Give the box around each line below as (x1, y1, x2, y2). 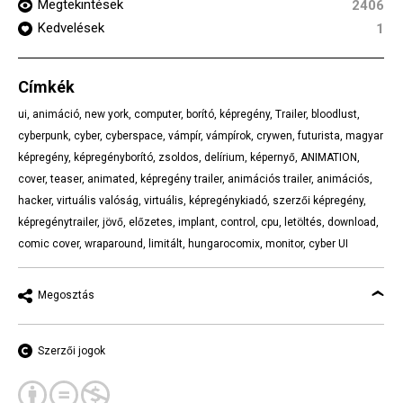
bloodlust (311, 107, 357, 121)
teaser (50, 172, 82, 185)
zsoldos (158, 150, 199, 164)
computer (134, 107, 181, 121)
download (327, 215, 376, 228)
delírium (204, 150, 245, 164)
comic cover (18, 237, 79, 250)
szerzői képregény (273, 193, 363, 207)
